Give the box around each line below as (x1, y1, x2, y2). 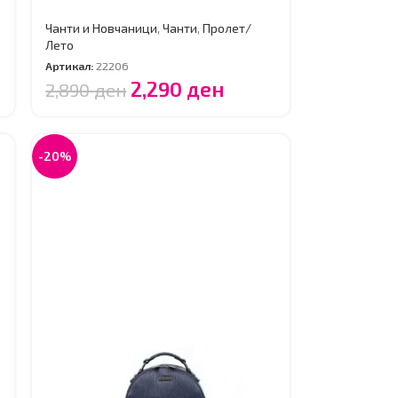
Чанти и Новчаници (45, 20, 158, 36)
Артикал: (45, 59, 97, 74)
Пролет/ (203, 20, 252, 36)
